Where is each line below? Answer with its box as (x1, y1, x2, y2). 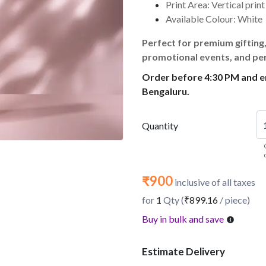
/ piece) (218, 194, 250, 205)
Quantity (142, 120, 178, 131)
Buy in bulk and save (142, 213, 224, 224)
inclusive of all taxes (173, 176, 255, 188)
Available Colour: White (166, 13, 262, 24)
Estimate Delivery (142, 245, 225, 258)
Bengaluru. (142, 85, 189, 97)
